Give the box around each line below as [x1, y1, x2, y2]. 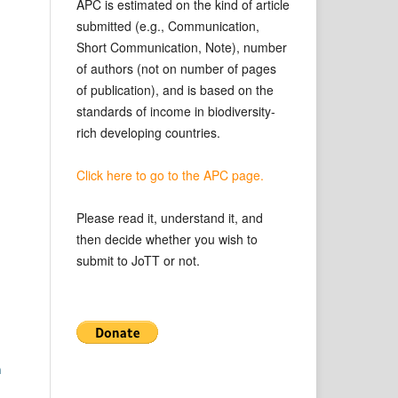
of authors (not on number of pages [76, 59, 276, 77]
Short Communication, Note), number [76, 37, 287, 56]
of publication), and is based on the [76, 80, 274, 99]
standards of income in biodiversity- [76, 101, 275, 120]
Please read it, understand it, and [76, 208, 263, 227]
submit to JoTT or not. [76, 251, 200, 269]
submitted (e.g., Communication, [76, 16, 259, 35]
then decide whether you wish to [76, 229, 258, 248]
